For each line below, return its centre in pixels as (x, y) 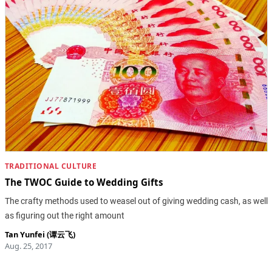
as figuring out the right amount (64, 215)
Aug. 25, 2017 (28, 246)
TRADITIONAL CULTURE (50, 166)
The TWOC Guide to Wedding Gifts (84, 182)
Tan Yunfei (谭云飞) (40, 234)
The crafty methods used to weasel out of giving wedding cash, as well (136, 201)
